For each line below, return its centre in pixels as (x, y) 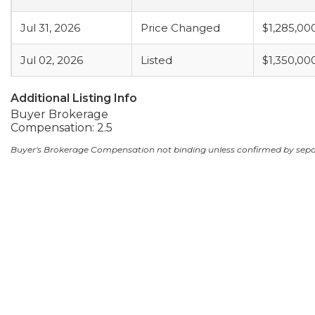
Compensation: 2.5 (62, 128)
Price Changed (180, 28)
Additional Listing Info (74, 98)
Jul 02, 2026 (52, 60)
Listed (156, 60)
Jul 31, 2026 (50, 28)
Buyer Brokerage (59, 114)
